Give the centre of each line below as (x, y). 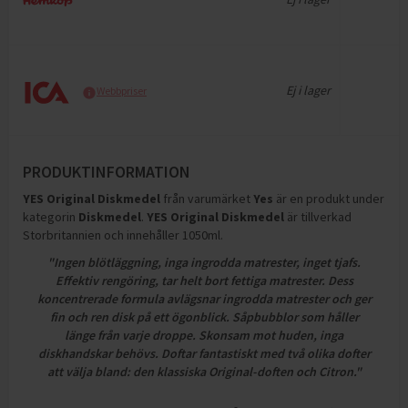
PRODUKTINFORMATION (107, 172)
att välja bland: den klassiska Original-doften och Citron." (204, 372)
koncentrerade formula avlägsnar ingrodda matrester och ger (204, 299)
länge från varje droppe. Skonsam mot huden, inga (204, 335)
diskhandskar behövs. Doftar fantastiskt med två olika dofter (204, 353)
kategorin (51, 217)
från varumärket (208, 199)
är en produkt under (330, 199)
